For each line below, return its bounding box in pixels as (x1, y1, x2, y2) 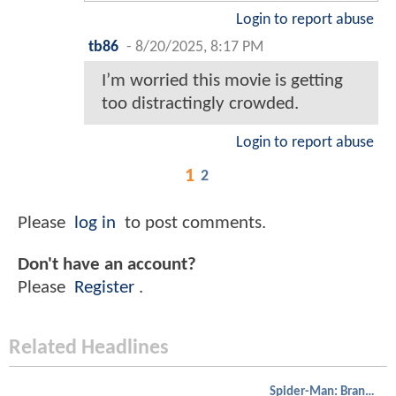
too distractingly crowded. (102, 95, 299, 114)
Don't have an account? (18, 255, 196, 275)
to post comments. (120, 213, 266, 232)
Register (74, 278, 134, 298)
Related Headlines (9, 338, 169, 360)
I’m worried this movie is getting (102, 72, 343, 91)
